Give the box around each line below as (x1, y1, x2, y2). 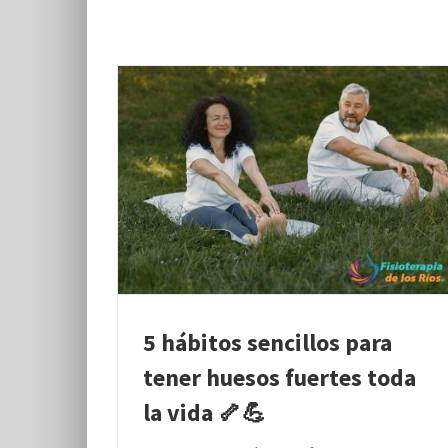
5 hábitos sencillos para (143, 326, 392, 358)
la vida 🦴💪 (143, 396, 266, 428)
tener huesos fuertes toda (143, 361, 416, 393)
